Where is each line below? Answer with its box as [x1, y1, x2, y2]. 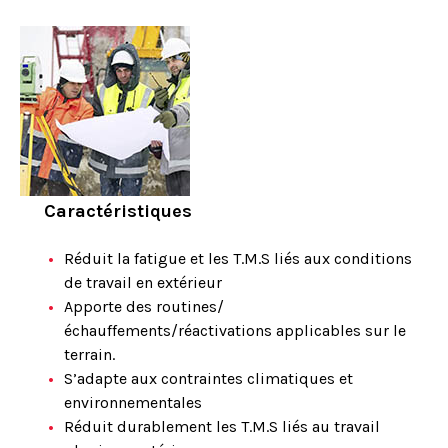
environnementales [64, 393, 202, 412]
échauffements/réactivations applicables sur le [64, 321, 406, 340]
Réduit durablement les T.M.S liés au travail [64, 417, 380, 436]
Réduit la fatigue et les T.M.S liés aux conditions [64, 249, 412, 268]
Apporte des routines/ [64, 297, 224, 316]
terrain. [64, 345, 115, 364]
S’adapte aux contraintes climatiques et [64, 369, 353, 388]
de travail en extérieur [64, 273, 222, 292]
